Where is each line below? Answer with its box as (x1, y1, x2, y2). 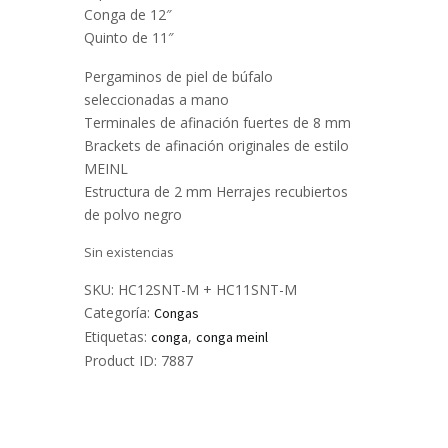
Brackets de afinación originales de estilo (84, 135, 349, 155)
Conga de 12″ (84, 5, 172, 25)
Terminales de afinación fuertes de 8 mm (84, 112, 351, 132)
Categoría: (84, 303, 154, 323)
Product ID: (84, 351, 161, 371)
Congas (154, 304, 199, 323)
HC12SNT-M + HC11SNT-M (118, 280, 297, 300)
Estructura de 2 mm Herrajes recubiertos (84, 181, 348, 201)
